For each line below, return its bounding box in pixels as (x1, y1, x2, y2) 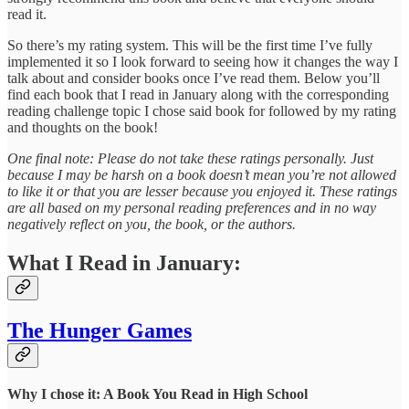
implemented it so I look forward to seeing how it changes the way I (7, 54, 398, 70)
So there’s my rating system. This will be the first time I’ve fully (7, 37, 372, 54)
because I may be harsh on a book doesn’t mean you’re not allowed (7, 167, 396, 184)
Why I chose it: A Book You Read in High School (7, 385, 308, 402)
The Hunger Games (7, 319, 192, 343)
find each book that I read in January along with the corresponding (7, 87, 389, 103)
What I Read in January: (7, 251, 241, 276)
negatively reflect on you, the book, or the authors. (7, 216, 296, 233)
